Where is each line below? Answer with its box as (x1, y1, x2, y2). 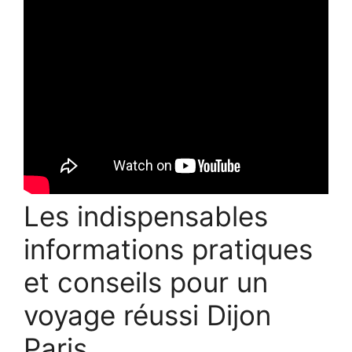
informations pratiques (24, 232, 313, 266)
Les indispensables (24, 199, 268, 233)
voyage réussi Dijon (24, 298, 271, 332)
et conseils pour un (24, 265, 268, 299)
